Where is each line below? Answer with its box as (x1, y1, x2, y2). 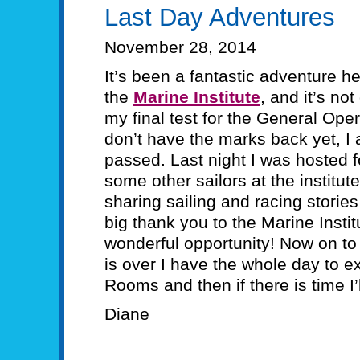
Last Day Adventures (104, 3, 335, 31)
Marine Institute (133, 88, 260, 106)
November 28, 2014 (104, 38, 256, 56)
